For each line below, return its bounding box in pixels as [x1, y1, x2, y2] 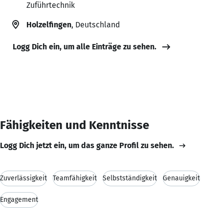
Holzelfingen [26, 20, 71, 29]
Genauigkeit [163, 174, 200, 182]
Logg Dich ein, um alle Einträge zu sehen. [13, 42, 156, 51]
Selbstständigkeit [103, 174, 157, 182]
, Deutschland [71, 20, 120, 29]
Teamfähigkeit [53, 174, 97, 182]
